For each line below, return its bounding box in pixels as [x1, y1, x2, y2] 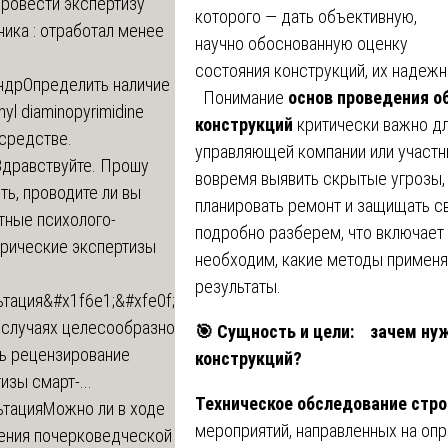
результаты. [195, 275, 281, 297]
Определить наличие [23, 73, 170, 95]
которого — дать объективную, [195, 5, 417, 27]
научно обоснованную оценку [195, 32, 408, 54]
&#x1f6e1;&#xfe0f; [43, 289, 175, 311]
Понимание [195, 86, 288, 108]
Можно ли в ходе [43, 397, 165, 419]
